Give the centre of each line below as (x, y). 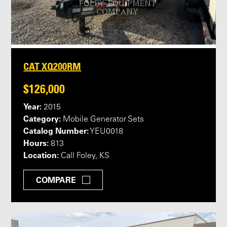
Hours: (36, 143)
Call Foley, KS (84, 156)
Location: (41, 155)
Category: (42, 119)
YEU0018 (106, 132)
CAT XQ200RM (52, 67)
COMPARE (56, 180)
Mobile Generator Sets (103, 120)
